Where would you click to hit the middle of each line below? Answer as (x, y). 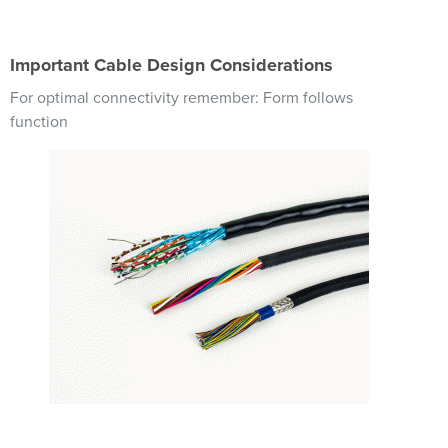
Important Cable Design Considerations (171, 65)
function (39, 122)
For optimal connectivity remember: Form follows (181, 98)
